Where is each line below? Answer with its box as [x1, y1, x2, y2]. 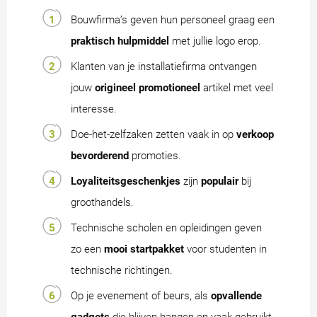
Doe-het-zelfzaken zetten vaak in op [71, 128, 236, 142]
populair [201, 175, 238, 188]
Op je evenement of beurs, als [71, 289, 211, 303]
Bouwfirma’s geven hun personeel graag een [71, 13, 275, 27]
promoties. [129, 149, 181, 163]
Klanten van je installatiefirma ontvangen [71, 60, 257, 74]
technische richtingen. [71, 264, 173, 277]
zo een [71, 243, 104, 256]
